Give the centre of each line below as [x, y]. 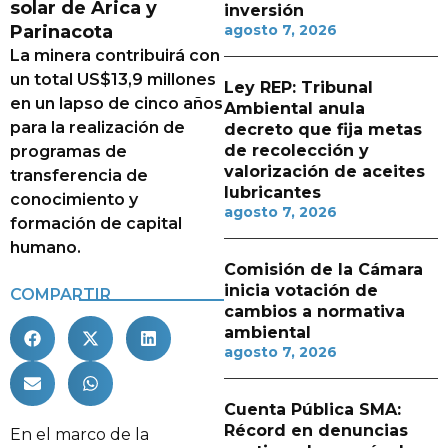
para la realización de [97, 127]
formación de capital [96, 223]
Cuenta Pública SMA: [312, 409]
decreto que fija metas [323, 129]
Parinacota [61, 32]
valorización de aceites [324, 171]
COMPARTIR [60, 294]
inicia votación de [301, 290]
